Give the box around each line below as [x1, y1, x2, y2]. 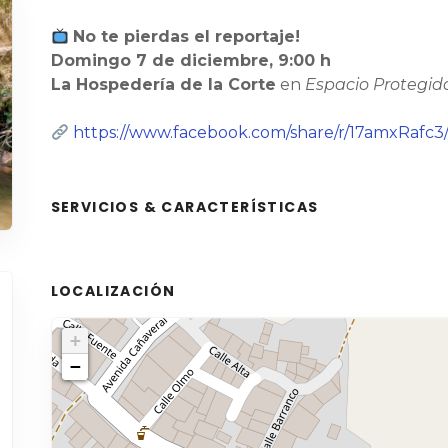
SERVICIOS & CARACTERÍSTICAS [50, 197, 319, 218]
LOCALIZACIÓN [50, 281, 176, 302]
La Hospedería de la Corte [50, 75, 276, 95]
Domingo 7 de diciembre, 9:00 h [50, 51, 331, 71]
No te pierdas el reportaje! [72, 27, 300, 47]
